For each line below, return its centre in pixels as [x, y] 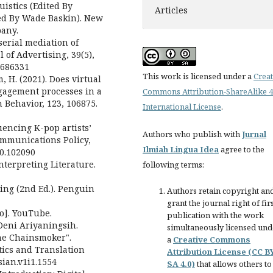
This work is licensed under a [198, 76]
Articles [171, 10]
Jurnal [254, 134]
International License [182, 107]
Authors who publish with [192, 134]
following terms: [173, 165]
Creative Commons [212, 240]
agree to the [242, 150]
